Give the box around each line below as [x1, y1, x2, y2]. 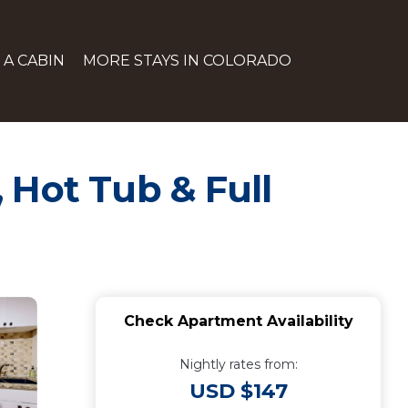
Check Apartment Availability [123, 312, 353, 330]
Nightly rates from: [178, 356, 298, 372]
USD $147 [189, 379, 288, 403]
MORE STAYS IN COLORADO [83, 52, 291, 69]
